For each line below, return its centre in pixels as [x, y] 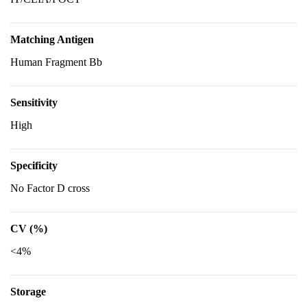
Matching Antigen [52, 39]
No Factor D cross [50, 188]
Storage [28, 292]
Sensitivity [34, 102]
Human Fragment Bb [56, 62]
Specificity [34, 165]
